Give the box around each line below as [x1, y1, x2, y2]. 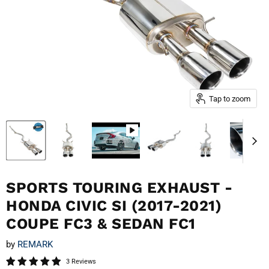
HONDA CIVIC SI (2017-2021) [6, 196, 222, 214]
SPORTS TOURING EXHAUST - [6, 178, 232, 196]
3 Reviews [66, 258, 96, 266]
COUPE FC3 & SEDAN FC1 [6, 214, 196, 232]
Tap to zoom [208, 94, 250, 103]
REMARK [17, 239, 53, 250]
